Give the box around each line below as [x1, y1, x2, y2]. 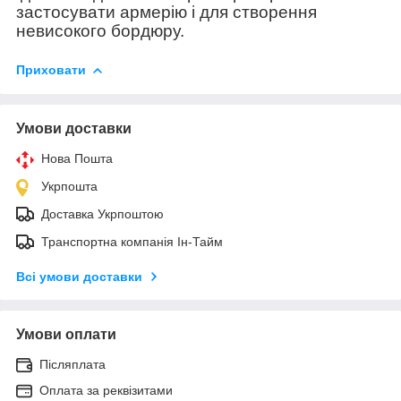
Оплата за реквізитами [39, 382, 173, 397]
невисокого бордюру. [16, 21, 184, 40]
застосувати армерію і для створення [16, 2, 317, 21]
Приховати [16, 62, 86, 77]
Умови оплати [16, 326, 116, 342]
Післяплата [39, 356, 106, 371]
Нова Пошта [41, 150, 113, 166]
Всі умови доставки [16, 269, 142, 284]
